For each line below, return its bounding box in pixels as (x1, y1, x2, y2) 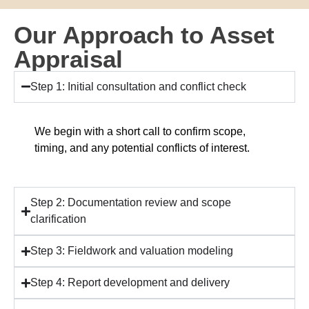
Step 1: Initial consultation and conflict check (30, 80, 246, 92)
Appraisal (14, 45, 123, 72)
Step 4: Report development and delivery (30, 277, 230, 289)
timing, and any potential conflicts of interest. (34, 141, 250, 154)
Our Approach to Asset (14, 21, 275, 48)
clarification (30, 213, 86, 226)
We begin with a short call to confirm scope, (34, 125, 246, 137)
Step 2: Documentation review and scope (30, 197, 231, 209)
